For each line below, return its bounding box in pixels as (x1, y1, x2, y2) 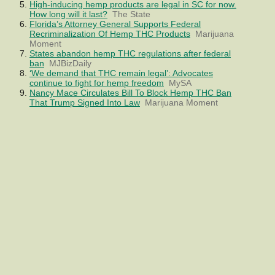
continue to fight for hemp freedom (29, 77, 164, 88)
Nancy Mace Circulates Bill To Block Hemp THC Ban (29, 87, 231, 98)
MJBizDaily (49, 58, 91, 68)
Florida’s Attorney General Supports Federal (29, 18, 201, 29)
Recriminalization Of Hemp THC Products (29, 28, 190, 39)
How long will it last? (29, 9, 107, 19)
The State (112, 9, 150, 19)
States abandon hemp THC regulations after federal (29, 48, 231, 58)
